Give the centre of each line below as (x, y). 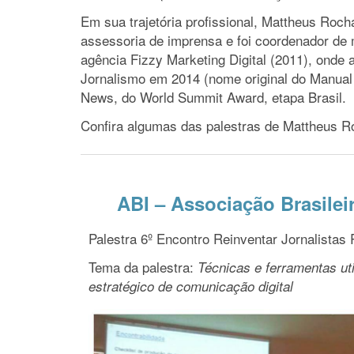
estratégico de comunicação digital (191, 286)
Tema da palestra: (143, 267)
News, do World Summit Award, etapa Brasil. (213, 97)
